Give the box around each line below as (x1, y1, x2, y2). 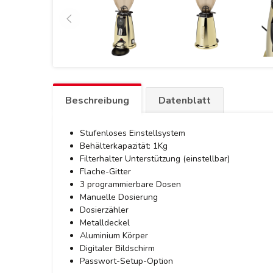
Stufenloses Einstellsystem (80, 127, 185, 139)
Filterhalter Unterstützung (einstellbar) (80, 153, 230, 165)
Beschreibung (65, 94, 129, 107)
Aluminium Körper (80, 230, 148, 241)
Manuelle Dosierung (80, 191, 158, 203)
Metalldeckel (80, 217, 130, 229)
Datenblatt (158, 94, 211, 107)
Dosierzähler (80, 204, 129, 216)
